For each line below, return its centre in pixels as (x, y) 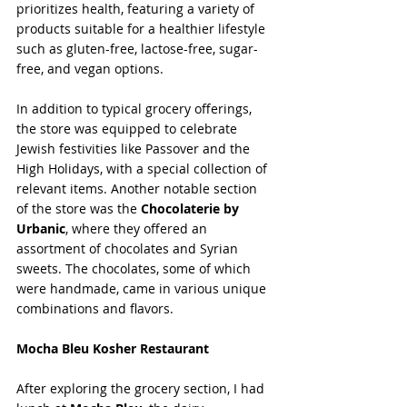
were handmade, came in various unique (143, 289)
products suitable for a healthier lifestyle (143, 29)
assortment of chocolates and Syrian (129, 249)
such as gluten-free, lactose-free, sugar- (137, 49)
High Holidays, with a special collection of (144, 169)
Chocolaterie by (192, 209)
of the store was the (79, 209)
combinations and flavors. (95, 309)
